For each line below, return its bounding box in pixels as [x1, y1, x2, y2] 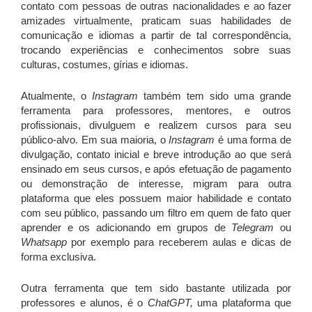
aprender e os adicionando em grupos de [21, 221, 232, 233]
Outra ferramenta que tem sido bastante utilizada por [21, 282, 291, 294]
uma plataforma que [197, 297, 291, 309]
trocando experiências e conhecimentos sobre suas [21, 44, 291, 56]
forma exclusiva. [21, 251, 96, 263]
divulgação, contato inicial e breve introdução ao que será [21, 148, 291, 160]
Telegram [231, 221, 280, 233]
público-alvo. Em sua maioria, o [21, 134, 169, 146]
